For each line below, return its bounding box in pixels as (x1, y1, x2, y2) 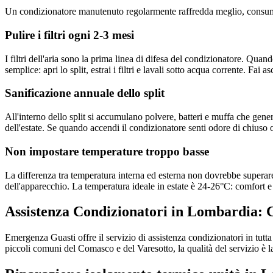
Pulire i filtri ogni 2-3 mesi (5, 28, 134, 41)
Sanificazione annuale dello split (5, 87, 165, 100)
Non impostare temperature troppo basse (5, 144, 209, 158)
